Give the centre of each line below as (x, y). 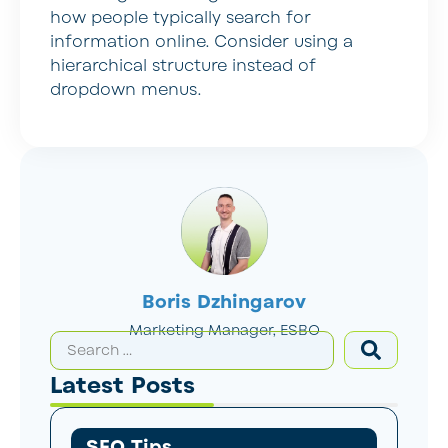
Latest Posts (122, 385)
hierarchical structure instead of (183, 66)
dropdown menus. (125, 90)
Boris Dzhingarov (224, 301)
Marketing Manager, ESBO (224, 330)
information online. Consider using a (201, 42)
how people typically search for (180, 18)
